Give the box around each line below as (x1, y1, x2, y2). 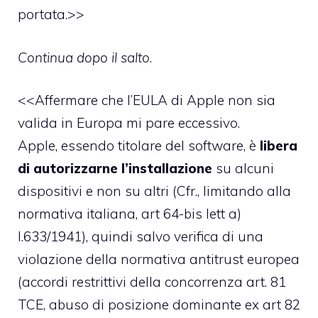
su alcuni (212, 160, 274, 177)
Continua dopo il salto (18, 48, 150, 66)
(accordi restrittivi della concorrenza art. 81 (18, 273, 286, 291)
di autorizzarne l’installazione (18, 160, 212, 177)
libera (260, 137, 297, 155)
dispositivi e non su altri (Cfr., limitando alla (18, 182, 291, 200)
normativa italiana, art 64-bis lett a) (18, 205, 245, 223)
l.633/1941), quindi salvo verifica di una (18, 228, 263, 246)
